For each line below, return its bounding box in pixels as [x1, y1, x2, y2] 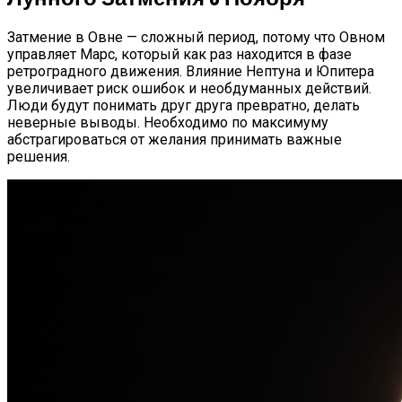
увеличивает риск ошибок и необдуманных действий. [7, 80, 371, 98]
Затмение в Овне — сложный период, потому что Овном [7, 29, 385, 47]
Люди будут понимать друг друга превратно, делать [7, 97, 360, 115]
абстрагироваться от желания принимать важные [7, 131, 342, 149]
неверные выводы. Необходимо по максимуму [7, 114, 328, 132]
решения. [7, 148, 70, 166]
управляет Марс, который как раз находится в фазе [7, 46, 352, 64]
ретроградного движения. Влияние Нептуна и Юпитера [7, 63, 374, 81]
